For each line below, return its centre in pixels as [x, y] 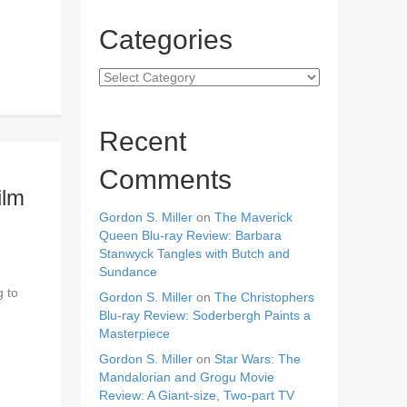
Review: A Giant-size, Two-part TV [197, 395]
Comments [166, 179]
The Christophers [265, 297]
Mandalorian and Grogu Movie [187, 377]
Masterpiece [135, 333]
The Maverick [254, 217]
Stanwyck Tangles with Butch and [195, 253]
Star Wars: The [258, 358]
